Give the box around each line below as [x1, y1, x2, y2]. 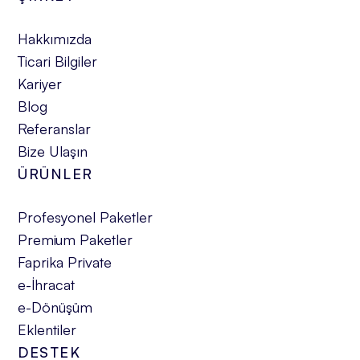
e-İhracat [18, 275, 76, 293]
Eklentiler [18, 320, 77, 338]
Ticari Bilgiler [18, 51, 98, 70]
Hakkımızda [18, 29, 92, 47]
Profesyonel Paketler [18, 207, 153, 226]
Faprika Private [18, 252, 112, 271]
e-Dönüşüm [18, 297, 93, 316]
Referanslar [18, 119, 92, 137]
